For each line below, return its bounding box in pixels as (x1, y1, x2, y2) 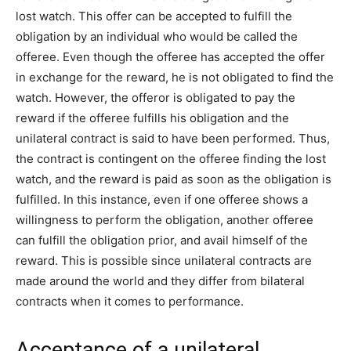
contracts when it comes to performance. (16, 294, 247, 309)
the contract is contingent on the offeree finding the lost (16, 151, 326, 167)
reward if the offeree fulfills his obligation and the (16, 110, 289, 126)
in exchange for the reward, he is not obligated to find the (16, 70, 334, 85)
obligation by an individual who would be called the (16, 29, 298, 45)
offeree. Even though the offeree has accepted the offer (16, 49, 325, 65)
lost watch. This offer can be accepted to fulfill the (16, 9, 292, 24)
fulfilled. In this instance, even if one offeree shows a (16, 192, 308, 208)
